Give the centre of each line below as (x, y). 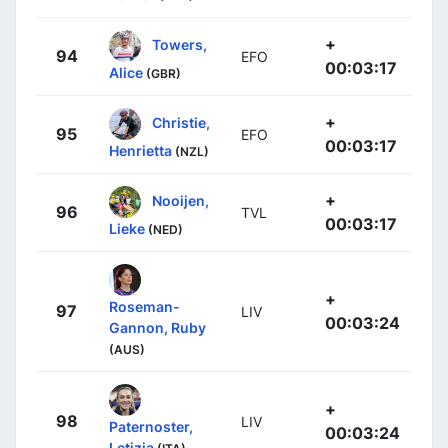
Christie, (181, 122)
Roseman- (144, 307)
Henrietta (140, 151)
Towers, (179, 44)
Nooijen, (180, 200)
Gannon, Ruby (157, 328)
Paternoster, (151, 427)
